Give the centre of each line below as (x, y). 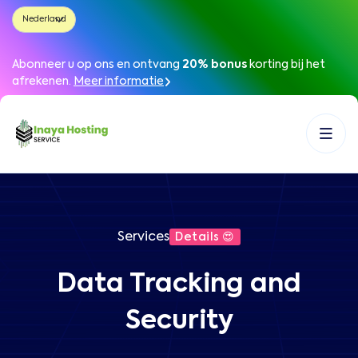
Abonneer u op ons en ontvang (96, 65)
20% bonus (215, 65)
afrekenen (40, 82)
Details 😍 (205, 237)
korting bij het (287, 65)
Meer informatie (119, 82)
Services (144, 237)
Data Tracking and (179, 284)
